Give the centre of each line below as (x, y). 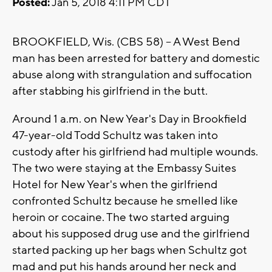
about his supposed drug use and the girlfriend (131, 234)
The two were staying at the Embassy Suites (124, 168)
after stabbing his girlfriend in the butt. (110, 91)
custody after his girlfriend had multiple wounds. (135, 152)
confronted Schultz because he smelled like (125, 201)
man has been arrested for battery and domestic (136, 59)
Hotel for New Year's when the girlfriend (115, 185)
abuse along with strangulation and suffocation (132, 75)
